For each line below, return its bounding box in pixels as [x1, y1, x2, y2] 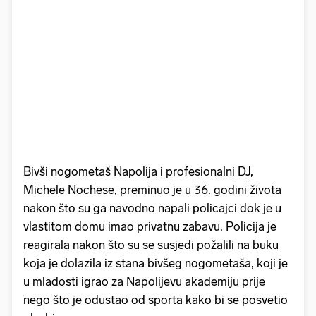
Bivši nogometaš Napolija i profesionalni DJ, [23, 164, 253, 178]
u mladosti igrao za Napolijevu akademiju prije [23, 274, 265, 288]
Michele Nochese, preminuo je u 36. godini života [23, 182, 281, 197]
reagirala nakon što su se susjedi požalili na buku [23, 237, 279, 252]
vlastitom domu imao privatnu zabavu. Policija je [23, 219, 276, 233]
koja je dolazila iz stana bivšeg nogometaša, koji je [23, 255, 288, 270]
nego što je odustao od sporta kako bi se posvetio [23, 292, 288, 307]
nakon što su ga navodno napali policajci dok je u [23, 200, 281, 215]
